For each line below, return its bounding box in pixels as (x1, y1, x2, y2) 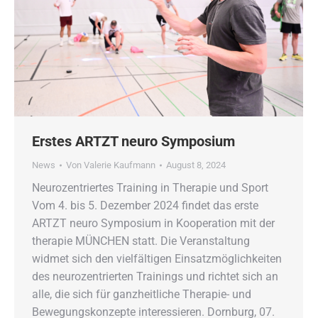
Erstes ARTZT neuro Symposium (32, 133, 235, 150)
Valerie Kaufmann (84, 160, 155, 171)
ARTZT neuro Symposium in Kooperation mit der (32, 216, 275, 231)
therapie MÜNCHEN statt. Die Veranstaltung (32, 234, 250, 248)
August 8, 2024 (166, 160, 226, 171)
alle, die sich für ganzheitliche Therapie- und (32, 287, 251, 302)
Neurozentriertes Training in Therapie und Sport (32, 181, 268, 195)
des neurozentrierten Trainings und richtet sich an (32, 270, 278, 284)
